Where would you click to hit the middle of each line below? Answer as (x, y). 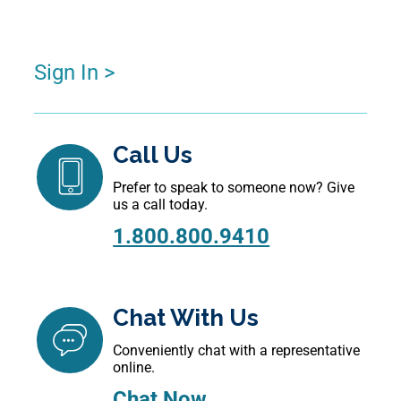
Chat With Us (186, 318)
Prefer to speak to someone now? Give (234, 188)
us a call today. (161, 205)
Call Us (153, 155)
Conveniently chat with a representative (237, 350)
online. (134, 367)
